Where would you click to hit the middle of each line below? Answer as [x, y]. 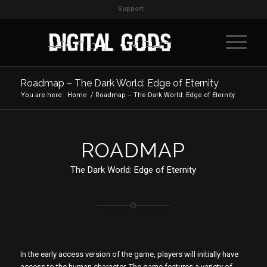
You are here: [42, 95]
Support [130, 9]
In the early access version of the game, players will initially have [129, 254]
